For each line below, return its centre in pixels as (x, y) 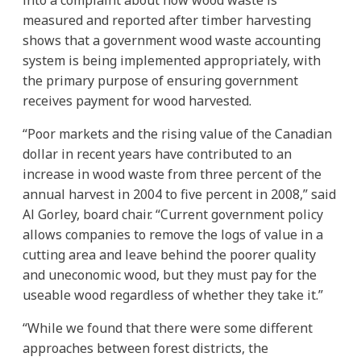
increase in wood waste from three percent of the (172, 174)
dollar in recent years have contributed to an (157, 154)
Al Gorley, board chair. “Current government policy (173, 214)
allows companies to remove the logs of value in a (173, 234)
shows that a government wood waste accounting (172, 40)
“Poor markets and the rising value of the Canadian (177, 133)
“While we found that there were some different (168, 328)
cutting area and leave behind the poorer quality (169, 254)
